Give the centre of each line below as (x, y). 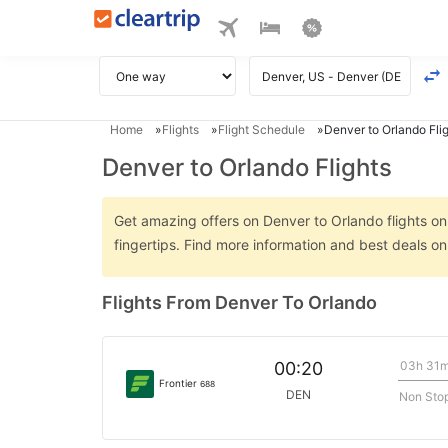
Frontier (179, 382)
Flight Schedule (261, 129)
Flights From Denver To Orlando (239, 302)
